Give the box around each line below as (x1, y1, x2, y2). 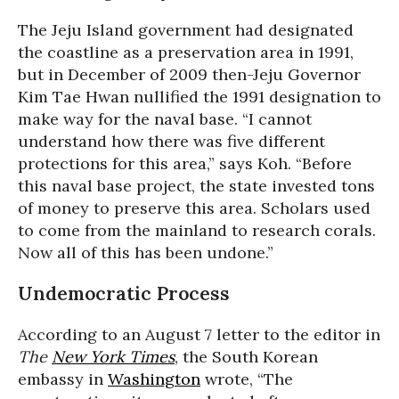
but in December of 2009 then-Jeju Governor (18, 64, 361, 85)
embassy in (18, 369, 108, 390)
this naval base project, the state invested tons (18, 175, 375, 197)
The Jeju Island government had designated (18, 20, 354, 41)
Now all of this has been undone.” (18, 242, 273, 264)
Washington (108, 369, 200, 390)
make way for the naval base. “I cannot (18, 109, 312, 130)
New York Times (52, 346, 175, 368)
